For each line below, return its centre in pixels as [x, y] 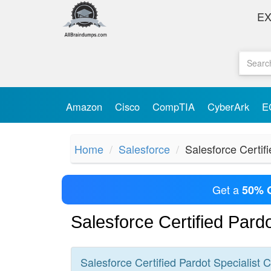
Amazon [86, 106]
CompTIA [175, 106]
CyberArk [230, 106]
